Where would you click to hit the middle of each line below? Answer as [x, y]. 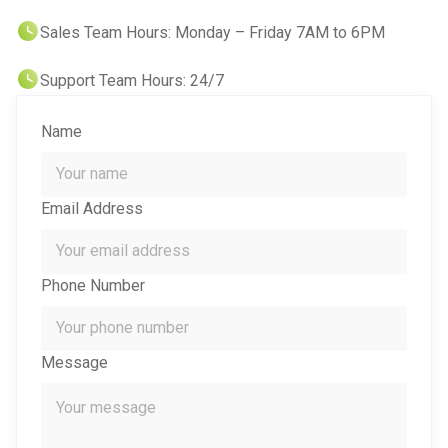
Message [74, 362]
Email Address [92, 208]
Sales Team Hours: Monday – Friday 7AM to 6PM [212, 32]
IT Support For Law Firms [120, 39]
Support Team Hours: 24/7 [132, 80]
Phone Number [93, 285]
